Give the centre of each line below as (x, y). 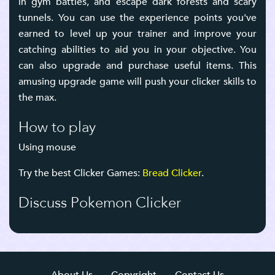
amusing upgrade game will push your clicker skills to (137, 82)
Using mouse (47, 147)
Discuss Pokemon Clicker (100, 203)
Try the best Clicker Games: (80, 173)
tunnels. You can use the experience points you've (137, 18)
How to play (57, 127)
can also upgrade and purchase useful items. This (137, 66)
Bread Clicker (172, 173)
